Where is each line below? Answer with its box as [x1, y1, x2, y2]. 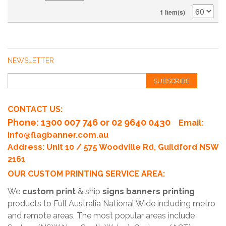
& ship [76, 187, 102, 197]
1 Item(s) [160, 8, 185, 17]
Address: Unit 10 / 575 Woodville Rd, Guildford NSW [8, 142, 218, 152]
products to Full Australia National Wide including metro [8, 199, 215, 209]
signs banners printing [102, 187, 195, 197]
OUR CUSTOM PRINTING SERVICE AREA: [8, 169, 165, 179]
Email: [179, 118, 203, 128]
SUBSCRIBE [153, 77, 190, 85]
